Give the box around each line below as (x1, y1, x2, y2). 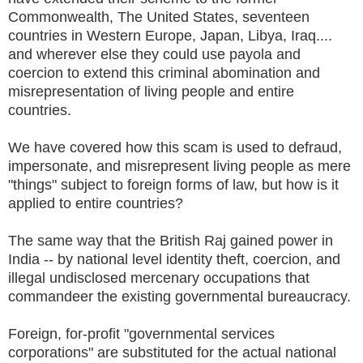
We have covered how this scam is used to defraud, (8, 139, 342, 156)
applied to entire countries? (8, 194, 187, 211)
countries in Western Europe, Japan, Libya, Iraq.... (8, 27, 332, 44)
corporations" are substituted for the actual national (8, 344, 336, 361)
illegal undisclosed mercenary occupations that (8, 269, 310, 286)
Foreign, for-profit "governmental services (8, 325, 275, 342)
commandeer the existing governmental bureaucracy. (8, 288, 355, 305)
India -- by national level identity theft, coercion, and (8, 250, 340, 267)
